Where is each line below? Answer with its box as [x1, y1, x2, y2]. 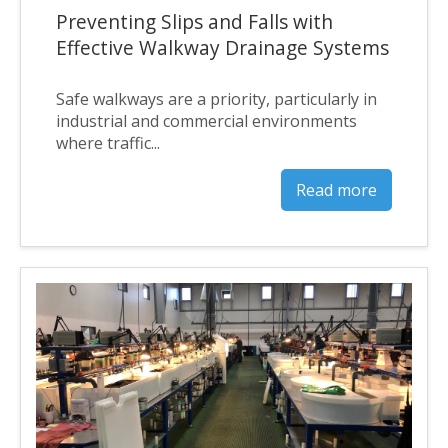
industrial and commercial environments [56, 109, 357, 132]
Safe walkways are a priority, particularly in [56, 87, 377, 110]
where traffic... [56, 131, 160, 154]
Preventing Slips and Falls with [56, 7, 333, 35]
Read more [296, 178, 377, 201]
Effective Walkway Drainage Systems [56, 33, 389, 61]
